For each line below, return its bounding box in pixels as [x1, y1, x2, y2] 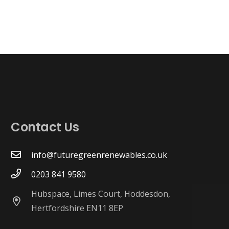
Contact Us [11, 119, 79, 136]
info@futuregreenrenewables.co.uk [31, 149, 168, 161]
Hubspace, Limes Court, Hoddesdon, [31, 188, 171, 200]
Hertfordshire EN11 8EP [31, 202, 124, 214]
